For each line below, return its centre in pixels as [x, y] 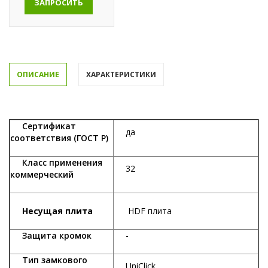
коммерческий [42, 174]
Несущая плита [57, 211]
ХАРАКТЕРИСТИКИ [121, 74]
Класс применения [56, 162]
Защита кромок [51, 235]
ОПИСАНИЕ [38, 74]
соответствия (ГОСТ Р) [60, 138]
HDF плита [143, 211]
